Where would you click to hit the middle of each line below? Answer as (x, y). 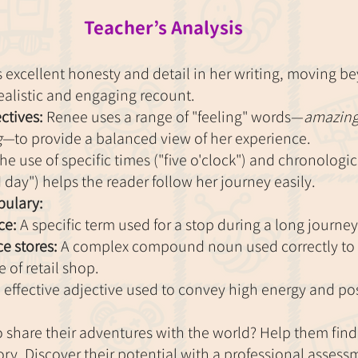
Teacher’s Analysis (163, 28)
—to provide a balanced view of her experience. (157, 138)
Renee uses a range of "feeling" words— (173, 117)
